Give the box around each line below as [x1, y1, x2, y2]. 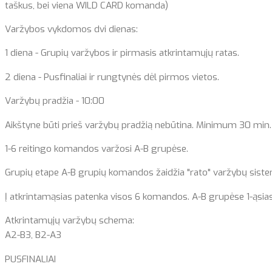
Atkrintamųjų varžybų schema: [5, 214, 134, 227]
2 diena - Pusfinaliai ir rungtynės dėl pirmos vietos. [5, 70, 219, 83]
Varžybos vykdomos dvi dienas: [5, 23, 138, 36]
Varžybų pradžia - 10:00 [5, 95, 104, 107]
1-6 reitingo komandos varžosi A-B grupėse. [5, 142, 188, 155]
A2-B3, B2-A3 [5, 229, 64, 242]
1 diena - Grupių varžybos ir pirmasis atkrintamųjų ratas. [5, 47, 239, 59]
